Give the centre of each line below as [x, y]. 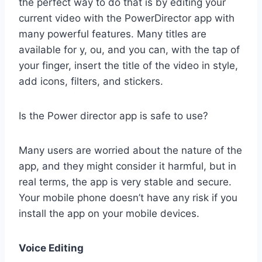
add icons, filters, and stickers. [91, 82]
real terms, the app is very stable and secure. [125, 182]
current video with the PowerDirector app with [127, 18]
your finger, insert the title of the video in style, [128, 66]
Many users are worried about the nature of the [130, 151]
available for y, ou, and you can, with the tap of [129, 50]
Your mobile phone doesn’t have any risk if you [128, 198]
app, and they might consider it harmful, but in [127, 166]
